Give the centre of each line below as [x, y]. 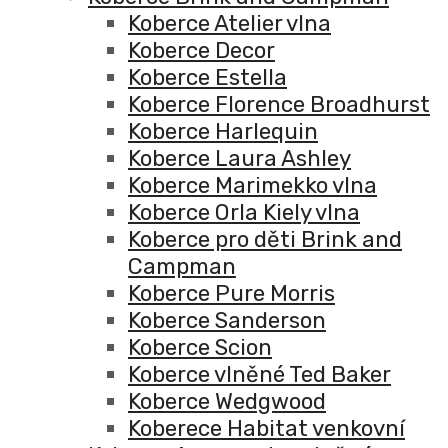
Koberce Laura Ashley [239, 159]
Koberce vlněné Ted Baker [259, 375]
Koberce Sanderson [227, 321]
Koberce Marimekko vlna [252, 186]
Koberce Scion [200, 348]
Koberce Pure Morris [231, 294]
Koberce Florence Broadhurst [279, 105]
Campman [182, 267]
